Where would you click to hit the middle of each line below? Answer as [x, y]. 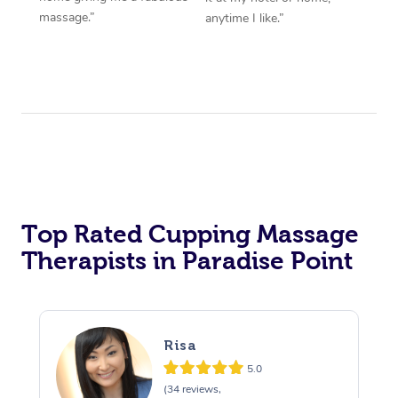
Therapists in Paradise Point [187, 260]
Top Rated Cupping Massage [190, 234]
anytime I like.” [245, 18]
